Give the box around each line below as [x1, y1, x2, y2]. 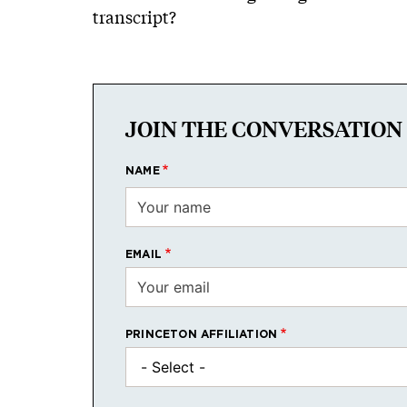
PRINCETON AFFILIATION [125, 329, 278, 340]
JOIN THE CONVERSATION [125, 116, 402, 143]
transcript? [93, 6, 176, 28]
